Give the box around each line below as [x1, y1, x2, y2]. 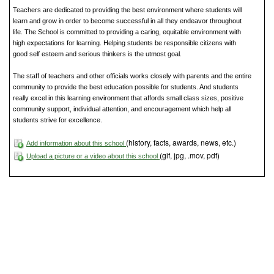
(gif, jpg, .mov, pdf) [160, 150, 220, 161]
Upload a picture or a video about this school [26, 152, 160, 160]
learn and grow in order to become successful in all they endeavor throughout [13, 17, 242, 25]
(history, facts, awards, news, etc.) [126, 137, 236, 148]
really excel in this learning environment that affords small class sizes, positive [13, 94, 243, 102]
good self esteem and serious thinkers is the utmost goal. [13, 50, 182, 58]
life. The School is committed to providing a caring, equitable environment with [13, 28, 241, 36]
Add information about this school [26, 139, 126, 147]
